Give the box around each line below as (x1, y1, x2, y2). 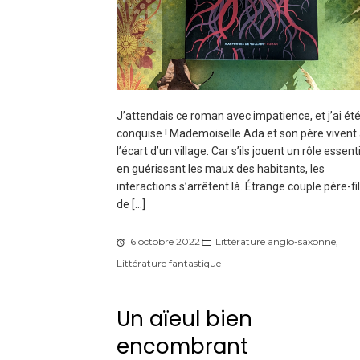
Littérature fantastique (116, 257, 221, 270)
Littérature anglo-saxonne (215, 235, 336, 248)
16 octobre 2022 (126, 235, 200, 248)
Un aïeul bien (116, 305, 252, 333)
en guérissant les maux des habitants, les (116, 162, 325, 176)
